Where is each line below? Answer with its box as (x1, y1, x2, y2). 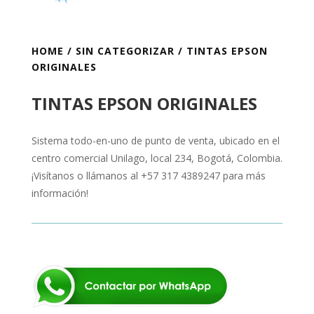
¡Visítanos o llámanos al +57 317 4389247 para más (31, 168, 266, 182)
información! (31, 186, 88, 200)
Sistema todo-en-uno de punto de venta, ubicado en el (31, 133, 280, 147)
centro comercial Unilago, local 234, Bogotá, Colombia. (31, 151, 282, 165)
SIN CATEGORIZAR (75, 43, 175, 57)
